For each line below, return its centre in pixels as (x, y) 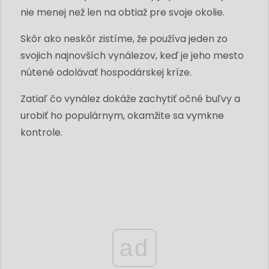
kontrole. (41, 132)
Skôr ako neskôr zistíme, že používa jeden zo (124, 38)
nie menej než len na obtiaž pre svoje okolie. (122, 12)
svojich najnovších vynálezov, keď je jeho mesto (132, 55)
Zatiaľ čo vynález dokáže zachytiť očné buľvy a (130, 98)
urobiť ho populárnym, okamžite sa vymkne (122, 115)
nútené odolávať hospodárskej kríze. (106, 72)
